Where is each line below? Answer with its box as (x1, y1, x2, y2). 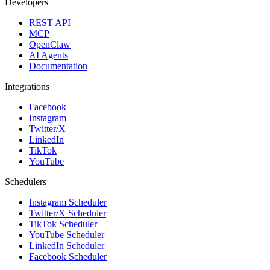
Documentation (29, 61, 87, 72)
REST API (29, 17, 71, 28)
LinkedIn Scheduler (29, 240, 104, 251)
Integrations (5, 81, 49, 92)
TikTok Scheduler (29, 219, 97, 230)
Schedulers (5, 177, 46, 187)
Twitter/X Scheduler (29, 208, 106, 219)
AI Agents (29, 50, 68, 61)
